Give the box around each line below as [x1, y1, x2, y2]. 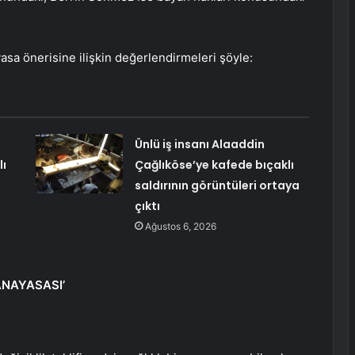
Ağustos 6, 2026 [144, 220, 216, 233]
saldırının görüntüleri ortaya [134, 177, 300, 194]
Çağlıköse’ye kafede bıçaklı [134, 157, 294, 174]
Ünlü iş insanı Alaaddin [134, 136, 265, 153]
